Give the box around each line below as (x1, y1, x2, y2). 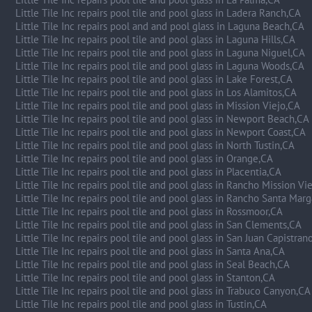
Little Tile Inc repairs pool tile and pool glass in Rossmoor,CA (15, 205, 283, 218)
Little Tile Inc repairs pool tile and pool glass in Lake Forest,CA (15, 72, 292, 86)
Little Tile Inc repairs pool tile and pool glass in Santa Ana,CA (15, 244, 285, 258)
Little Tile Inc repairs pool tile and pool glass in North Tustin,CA (15, 139, 295, 152)
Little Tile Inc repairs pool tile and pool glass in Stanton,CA (15, 271, 275, 284)
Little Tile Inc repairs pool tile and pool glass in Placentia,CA (15, 165, 281, 178)
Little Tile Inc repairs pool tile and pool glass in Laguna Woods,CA (15, 59, 304, 72)
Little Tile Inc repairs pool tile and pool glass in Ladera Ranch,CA (15, 6, 301, 19)
